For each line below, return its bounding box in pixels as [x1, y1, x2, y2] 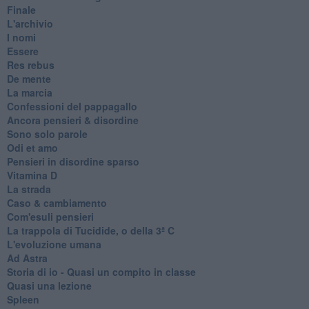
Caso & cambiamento [6, 195, 107, 210]
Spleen [6, 292, 39, 306]
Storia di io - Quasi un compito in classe [6, 264, 196, 279]
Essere [6, 43, 39, 58]
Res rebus [6, 57, 54, 72]
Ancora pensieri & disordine [6, 112, 139, 127]
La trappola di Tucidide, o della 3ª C [6, 223, 175, 237]
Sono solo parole [6, 126, 88, 141]
